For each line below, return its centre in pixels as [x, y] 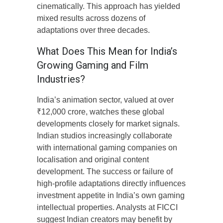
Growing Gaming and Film [93, 65]
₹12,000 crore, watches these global [101, 111]
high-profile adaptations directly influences [111, 183]
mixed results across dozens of [91, 18]
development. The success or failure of [105, 171]
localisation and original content [93, 159]
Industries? [61, 79]
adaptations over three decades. [93, 30]
